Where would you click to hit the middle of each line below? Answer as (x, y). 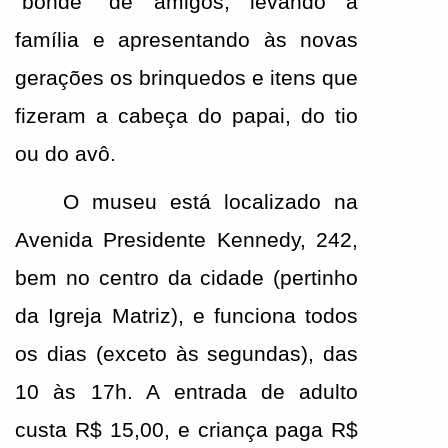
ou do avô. (65, 153)
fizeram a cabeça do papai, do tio (187, 115)
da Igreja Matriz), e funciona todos (187, 316)
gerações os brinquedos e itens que (187, 77)
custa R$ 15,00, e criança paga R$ (187, 430)
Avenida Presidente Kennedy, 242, (187, 240)
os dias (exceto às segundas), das (187, 354)
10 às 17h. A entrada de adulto (187, 392)
